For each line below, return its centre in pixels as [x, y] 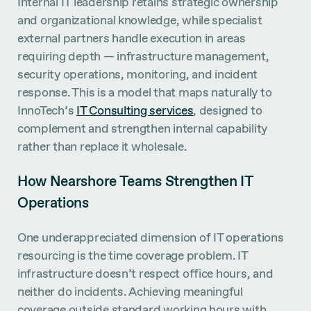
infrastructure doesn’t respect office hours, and [145, 274]
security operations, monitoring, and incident [138, 74]
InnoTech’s [47, 110]
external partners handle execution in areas [132, 37]
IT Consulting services [135, 110]
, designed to [228, 110]
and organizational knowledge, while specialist [140, 19]
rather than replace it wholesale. [102, 146]
